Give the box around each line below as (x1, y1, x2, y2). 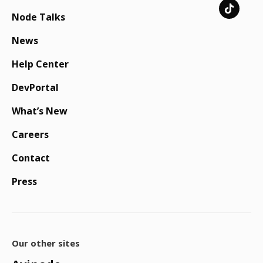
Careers (12, 128, 49, 141)
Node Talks (12, 11, 65, 24)
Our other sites (12, 237, 80, 249)
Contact (12, 151, 50, 165)
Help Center (12, 58, 69, 71)
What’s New (12, 104, 68, 118)
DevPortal (12, 81, 59, 95)
